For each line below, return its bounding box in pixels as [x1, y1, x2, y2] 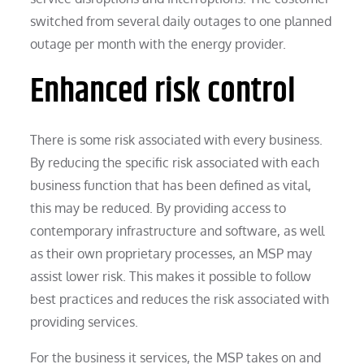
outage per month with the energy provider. [30, 35, 287, 52]
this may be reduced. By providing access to [30, 199, 287, 216]
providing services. [30, 313, 139, 330]
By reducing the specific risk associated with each [30, 154, 320, 171]
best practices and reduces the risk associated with [30, 290, 330, 307]
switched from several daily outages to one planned [30, 12, 332, 29]
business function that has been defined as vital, [30, 176, 312, 193]
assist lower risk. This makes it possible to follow [30, 267, 312, 284]
